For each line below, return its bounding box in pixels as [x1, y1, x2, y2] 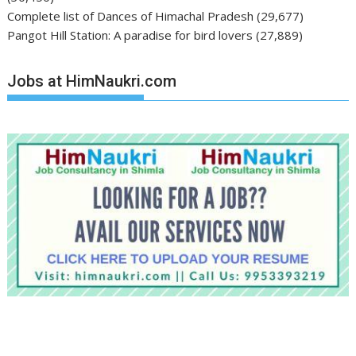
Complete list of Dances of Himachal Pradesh [7, 7, 254, 24]
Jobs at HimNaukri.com [7, 72, 177, 91]
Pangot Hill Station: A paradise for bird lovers [7, 26, 253, 43]
